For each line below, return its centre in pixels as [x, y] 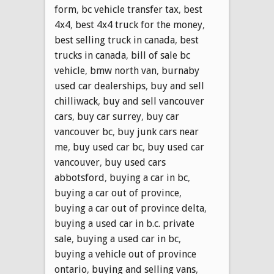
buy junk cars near [158, 131]
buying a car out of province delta [129, 208]
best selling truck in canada [115, 40]
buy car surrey [109, 116]
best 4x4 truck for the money [139, 24]
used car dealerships [100, 86]
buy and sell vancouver [154, 101]
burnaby [180, 70]
